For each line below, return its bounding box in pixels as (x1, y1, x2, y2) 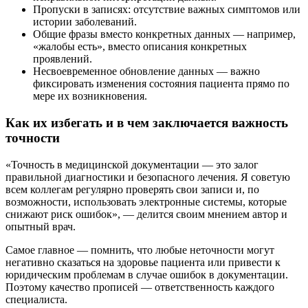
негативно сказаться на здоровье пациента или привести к (5, 256, 280, 268)
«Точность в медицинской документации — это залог (5, 158, 258, 170)
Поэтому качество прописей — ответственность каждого (5, 280, 274, 293)
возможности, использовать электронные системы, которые (5, 195, 287, 208)
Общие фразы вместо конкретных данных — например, (33, 28, 296, 41)
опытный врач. (5, 220, 76, 232)
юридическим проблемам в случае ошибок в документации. (5, 268, 288, 280)
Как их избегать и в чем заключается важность (5, 115, 288, 131)
